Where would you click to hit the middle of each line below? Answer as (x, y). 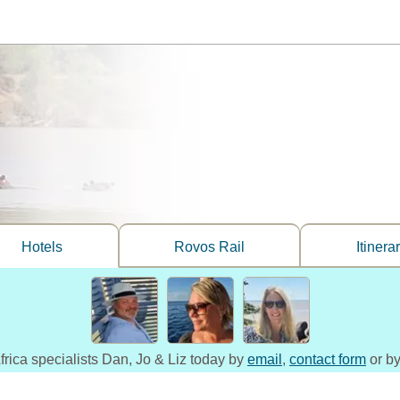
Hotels (42, 247)
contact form (328, 359)
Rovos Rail (210, 247)
